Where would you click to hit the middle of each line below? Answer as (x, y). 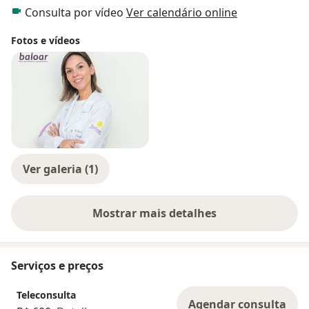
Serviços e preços (57, 266)
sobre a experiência (207, 220)
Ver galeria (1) (60, 169)
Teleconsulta (46, 295)
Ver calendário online (182, 13)
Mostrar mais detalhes (154, 213)
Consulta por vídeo (76, 13)
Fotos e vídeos (46, 41)
